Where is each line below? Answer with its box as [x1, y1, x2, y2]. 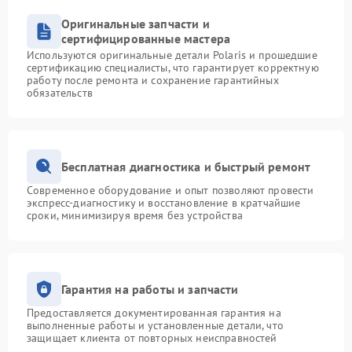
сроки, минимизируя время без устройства [27, 208, 243, 222]
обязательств [27, 86, 93, 100]
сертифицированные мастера [61, 31, 231, 46]
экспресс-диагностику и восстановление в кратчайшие [27, 196, 301, 210]
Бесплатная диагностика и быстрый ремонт [61, 158, 311, 174]
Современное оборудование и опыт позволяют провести [27, 183, 314, 197]
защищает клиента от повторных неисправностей [27, 331, 277, 345]
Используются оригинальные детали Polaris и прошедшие [27, 48, 317, 62]
